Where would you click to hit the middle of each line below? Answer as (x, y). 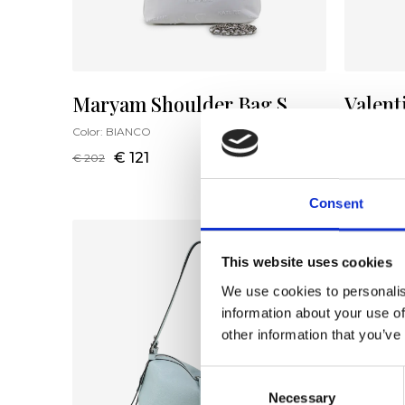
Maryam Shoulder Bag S (180, 104)
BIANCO (128, 132)
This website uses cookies (306, 262)
